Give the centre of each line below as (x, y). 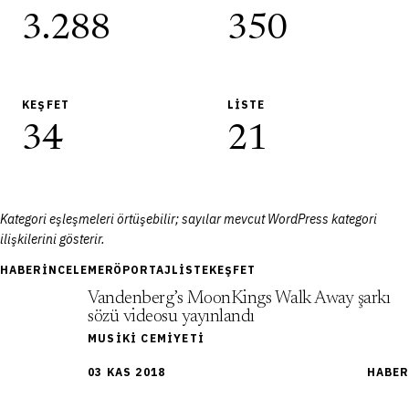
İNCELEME (73, 269)
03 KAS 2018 (127, 372)
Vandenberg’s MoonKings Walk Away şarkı (239, 299)
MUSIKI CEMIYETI (146, 338)
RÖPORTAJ (138, 269)
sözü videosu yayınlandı (171, 317)
